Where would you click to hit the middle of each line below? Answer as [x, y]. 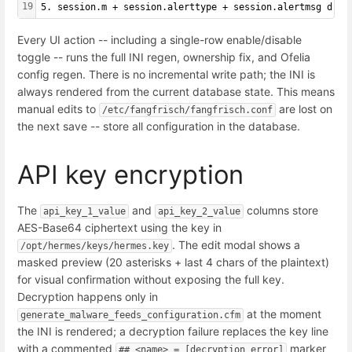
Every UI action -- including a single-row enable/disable [159, 40]
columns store [281, 210]
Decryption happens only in [89, 296]
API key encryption [130, 174]
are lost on [304, 109]
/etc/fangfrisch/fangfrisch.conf [187, 110]
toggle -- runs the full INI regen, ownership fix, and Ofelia [164, 57]
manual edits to [58, 109]
